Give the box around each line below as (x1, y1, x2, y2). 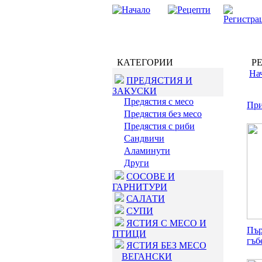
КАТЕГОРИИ (112, 57, 173, 67)
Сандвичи (124, 133, 164, 143)
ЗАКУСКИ (112, 86, 157, 96)
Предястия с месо (124, 96, 194, 106)
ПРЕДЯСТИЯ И (126, 75, 192, 85)
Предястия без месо (124, 109, 202, 119)
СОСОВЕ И (126, 171, 175, 181)
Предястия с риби (124, 121, 195, 131)
